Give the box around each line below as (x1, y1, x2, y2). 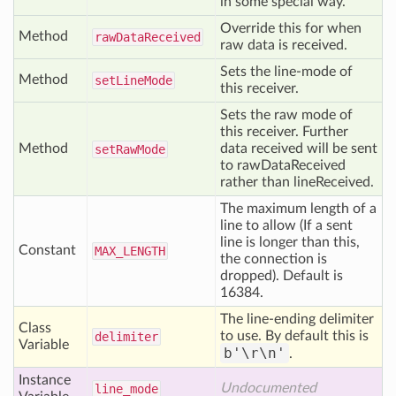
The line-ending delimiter (220, 312, 374, 326)
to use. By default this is (220, 329, 369, 343)
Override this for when (220, 21, 362, 35)
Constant (19, 243, 76, 257)
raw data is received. (220, 38, 347, 52)
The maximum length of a (220, 202, 377, 216)
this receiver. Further (220, 125, 348, 139)
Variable (19, 338, 69, 352)
